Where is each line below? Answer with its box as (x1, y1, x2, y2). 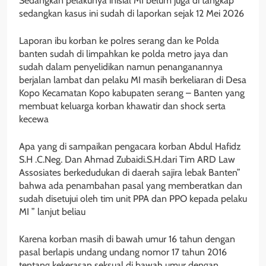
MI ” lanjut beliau (19, 205, 85, 217)
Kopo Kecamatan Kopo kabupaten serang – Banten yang (19, 87, 245, 99)
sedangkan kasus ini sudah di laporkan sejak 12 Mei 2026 (19, 7, 244, 19)
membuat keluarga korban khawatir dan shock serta (19, 100, 226, 112)
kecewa (19, 113, 49, 125)
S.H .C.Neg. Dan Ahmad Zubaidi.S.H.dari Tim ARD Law (19, 153, 235, 165)
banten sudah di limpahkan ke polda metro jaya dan (19, 47, 228, 59)
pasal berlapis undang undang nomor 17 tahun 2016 (19, 246, 227, 258)
